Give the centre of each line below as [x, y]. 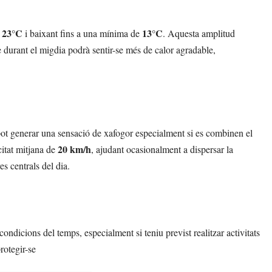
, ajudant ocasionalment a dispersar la [162, 149]
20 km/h [74, 149]
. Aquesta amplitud [199, 33]
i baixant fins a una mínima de [82, 33]
